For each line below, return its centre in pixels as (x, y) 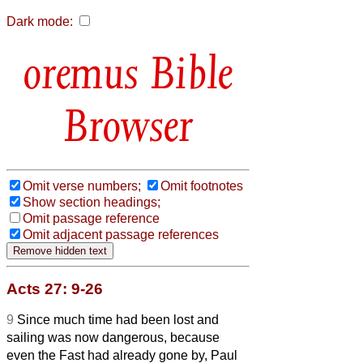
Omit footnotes (202, 186)
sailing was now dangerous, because (113, 337)
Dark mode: (40, 21)
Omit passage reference (91, 218)
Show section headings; (92, 202)
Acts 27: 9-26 (55, 288)
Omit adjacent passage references (121, 234)
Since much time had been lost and (118, 319)
